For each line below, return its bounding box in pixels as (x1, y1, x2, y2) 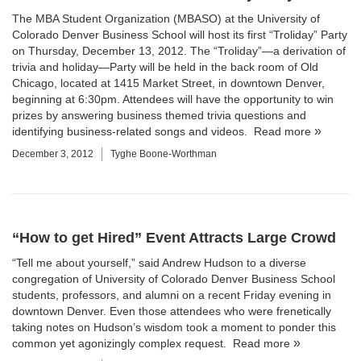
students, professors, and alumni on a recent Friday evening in (12, 288, 331, 301)
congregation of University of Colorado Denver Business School (12, 272, 335, 285)
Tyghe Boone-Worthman (110, 148, 217, 160)
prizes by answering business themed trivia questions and (12, 109, 306, 122)
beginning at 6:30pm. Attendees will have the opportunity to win (12, 93, 334, 106)
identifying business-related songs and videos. (12, 125, 254, 138)
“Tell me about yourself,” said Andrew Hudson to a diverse (12, 256, 306, 269)
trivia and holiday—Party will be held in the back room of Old (12, 60, 318, 73)
